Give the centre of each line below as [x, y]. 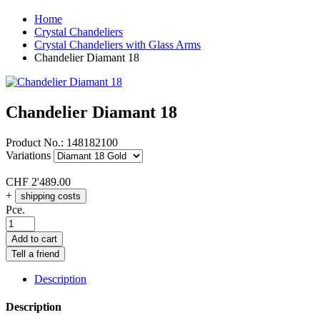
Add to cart [34, 239]
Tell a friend [35, 254]
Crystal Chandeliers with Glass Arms [117, 44]
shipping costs [51, 196]
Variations [28, 155]
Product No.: [35, 142]
